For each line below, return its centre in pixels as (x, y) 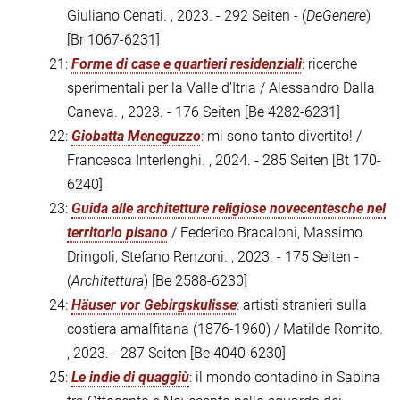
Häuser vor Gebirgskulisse (154, 305)
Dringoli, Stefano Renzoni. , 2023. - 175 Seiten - (213, 257)
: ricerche (329, 64)
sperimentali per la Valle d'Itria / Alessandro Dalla (221, 88)
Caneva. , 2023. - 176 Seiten (156, 112)
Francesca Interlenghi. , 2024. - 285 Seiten (200, 161)
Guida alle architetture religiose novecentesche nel (229, 209)
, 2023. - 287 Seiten (129, 354)
